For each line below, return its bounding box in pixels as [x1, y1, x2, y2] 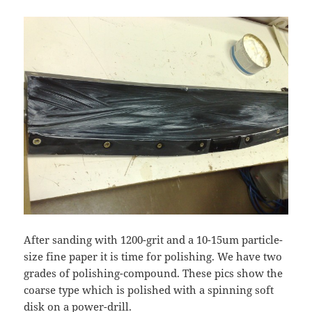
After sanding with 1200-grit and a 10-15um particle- [24, 232, 283, 247]
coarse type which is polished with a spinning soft [24, 282, 274, 297]
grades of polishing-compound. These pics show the [24, 265, 283, 280]
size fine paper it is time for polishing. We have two [24, 249, 283, 263]
